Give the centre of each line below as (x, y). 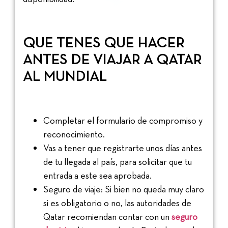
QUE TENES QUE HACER (104, 42)
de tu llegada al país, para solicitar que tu (118, 161)
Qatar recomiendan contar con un (107, 216)
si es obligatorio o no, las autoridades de (117, 203)
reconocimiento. (74, 134)
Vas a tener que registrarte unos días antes (123, 148)
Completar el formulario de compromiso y (123, 120)
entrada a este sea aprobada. (97, 175)
